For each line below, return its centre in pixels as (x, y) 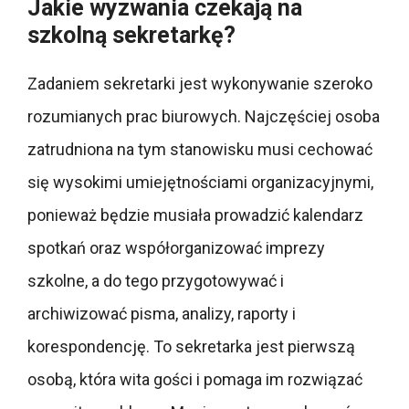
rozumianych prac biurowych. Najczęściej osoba (204, 116)
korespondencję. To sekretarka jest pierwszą (191, 346)
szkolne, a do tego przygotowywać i (156, 280)
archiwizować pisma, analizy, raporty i (162, 313)
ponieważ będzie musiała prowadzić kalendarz (195, 215)
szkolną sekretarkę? (131, 35)
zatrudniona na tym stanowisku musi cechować (200, 149)
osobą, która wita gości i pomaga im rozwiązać (195, 379)
